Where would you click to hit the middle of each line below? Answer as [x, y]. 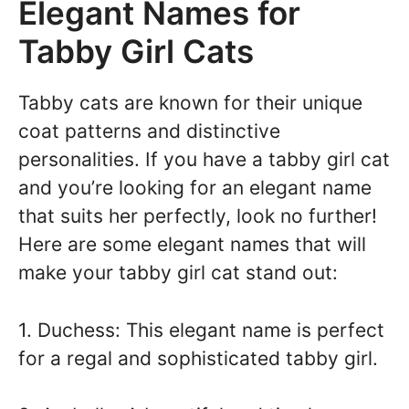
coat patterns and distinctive [149, 131]
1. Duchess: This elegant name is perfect [201, 330]
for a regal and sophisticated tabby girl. [198, 358]
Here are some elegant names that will [192, 245]
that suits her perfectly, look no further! [198, 216]
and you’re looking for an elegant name [195, 188]
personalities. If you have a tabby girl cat [204, 160]
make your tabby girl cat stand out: [178, 273]
